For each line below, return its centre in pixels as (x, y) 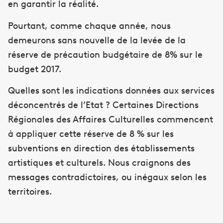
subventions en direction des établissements (101, 149)
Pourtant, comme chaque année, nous (89, 26)
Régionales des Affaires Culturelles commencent (111, 120)
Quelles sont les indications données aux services (111, 91)
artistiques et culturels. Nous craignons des (99, 163)
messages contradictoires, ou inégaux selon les (107, 177)
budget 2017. (35, 69)
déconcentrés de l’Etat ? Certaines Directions (103, 105)
